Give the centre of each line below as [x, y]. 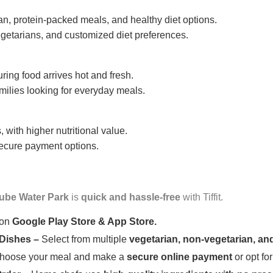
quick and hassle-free [131, 197]
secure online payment [179, 257]
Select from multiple [85, 239]
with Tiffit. [202, 197]
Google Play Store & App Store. [84, 222]
